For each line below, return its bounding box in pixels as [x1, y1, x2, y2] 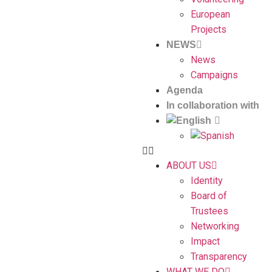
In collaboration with [166, 100, 259, 110]
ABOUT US [166, 160, 211, 171]
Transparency [191, 251, 247, 262]
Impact [191, 236, 220, 247]
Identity [191, 175, 223, 186]
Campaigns [191, 69, 238, 81]
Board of [191, 190, 227, 202]
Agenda [166, 85, 203, 95]
